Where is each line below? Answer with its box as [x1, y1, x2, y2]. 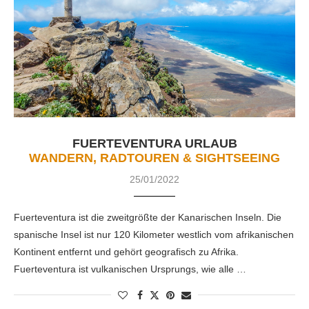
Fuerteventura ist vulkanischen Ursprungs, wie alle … [14, 263, 246, 275]
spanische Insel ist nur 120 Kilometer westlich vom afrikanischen [14, 228, 294, 240]
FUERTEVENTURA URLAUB [72, 136, 237, 150]
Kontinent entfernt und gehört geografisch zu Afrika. [14, 246, 239, 257]
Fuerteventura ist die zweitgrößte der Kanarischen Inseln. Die [14, 211, 281, 223]
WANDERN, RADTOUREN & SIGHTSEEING [29, 150, 280, 165]
